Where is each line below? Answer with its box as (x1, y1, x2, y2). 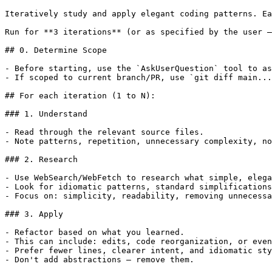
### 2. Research (5, 155, 78, 165)
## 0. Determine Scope (5, 46, 107, 55)
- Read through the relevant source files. (5, 127, 204, 137)
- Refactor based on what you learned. (5, 228, 185, 237)
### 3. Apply (5, 209, 63, 219)
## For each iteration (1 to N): (5, 91, 155, 101)
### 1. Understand (5, 109, 87, 119)
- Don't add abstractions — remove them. (5, 255, 194, 265)
